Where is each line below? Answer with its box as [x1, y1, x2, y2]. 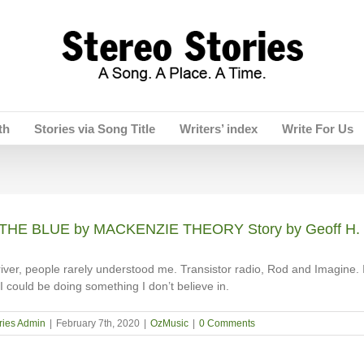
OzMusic [149, 318, 188, 329]
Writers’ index [179, 121, 258, 136]
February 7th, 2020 [55, 318, 140, 329]
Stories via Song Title [33, 121, 155, 136]
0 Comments [198, 318, 255, 329]
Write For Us [281, 121, 353, 136]
